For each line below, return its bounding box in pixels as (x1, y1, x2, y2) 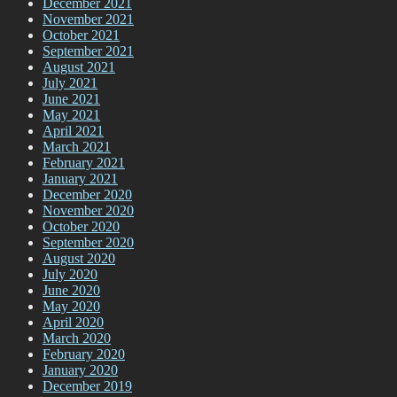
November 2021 (43, 12, 134, 27)
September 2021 (43, 43, 134, 59)
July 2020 (43, 267, 97, 283)
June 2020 (43, 283, 100, 299)
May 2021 (43, 107, 100, 123)
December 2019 (43, 378, 132, 394)
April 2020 (43, 315, 104, 331)
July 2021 (43, 75, 97, 91)
